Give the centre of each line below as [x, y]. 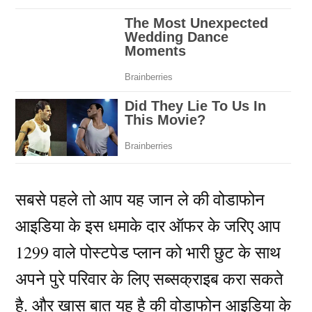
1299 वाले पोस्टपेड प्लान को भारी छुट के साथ [148, 252]
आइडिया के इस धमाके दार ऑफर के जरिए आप [148, 226]
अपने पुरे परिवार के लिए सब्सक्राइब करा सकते [150, 279]
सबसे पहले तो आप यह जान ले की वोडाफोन [140, 200]
